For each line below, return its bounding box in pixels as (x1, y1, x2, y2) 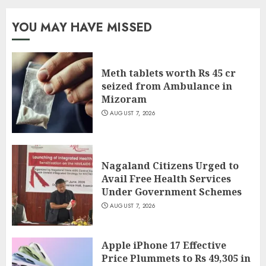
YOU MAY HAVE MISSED (12, 18, 152, 36)
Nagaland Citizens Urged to (102, 159, 239, 173)
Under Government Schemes (102, 185, 242, 199)
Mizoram (102, 93, 147, 106)
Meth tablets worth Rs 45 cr (102, 66, 236, 80)
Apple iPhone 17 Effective (102, 239, 226, 252)
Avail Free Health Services (102, 172, 231, 186)
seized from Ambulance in (102, 80, 232, 93)
